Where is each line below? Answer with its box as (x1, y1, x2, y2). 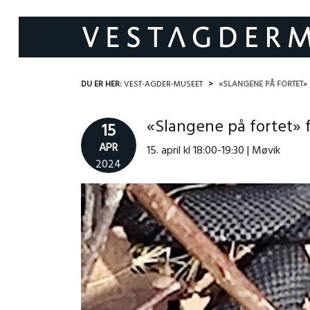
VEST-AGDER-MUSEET (123, 77, 203, 91)
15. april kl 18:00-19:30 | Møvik (146, 142, 280, 160)
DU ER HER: (80, 77, 124, 91)
